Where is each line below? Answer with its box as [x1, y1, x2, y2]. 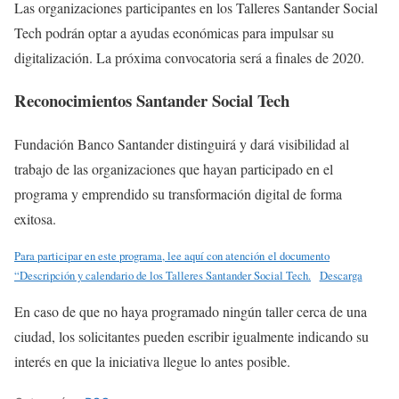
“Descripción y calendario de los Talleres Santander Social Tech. [14, 267, 311, 284]
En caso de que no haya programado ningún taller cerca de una [14, 302, 367, 322]
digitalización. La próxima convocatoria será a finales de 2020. [14, 47, 364, 67]
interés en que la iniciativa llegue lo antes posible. [14, 352, 290, 371]
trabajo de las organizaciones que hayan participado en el [14, 159, 333, 179]
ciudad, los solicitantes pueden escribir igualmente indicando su [14, 327, 369, 346]
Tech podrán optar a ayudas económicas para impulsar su [14, 22, 334, 42]
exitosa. [14, 209, 56, 229]
